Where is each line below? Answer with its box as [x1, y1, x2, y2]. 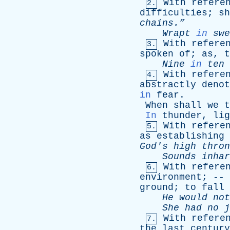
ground [140, 182, 174, 193]
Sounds [162, 151, 196, 162]
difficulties [140, 8, 207, 18]
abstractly [140, 80, 196, 90]
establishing [157, 131, 224, 141]
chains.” [140, 18, 185, 28]
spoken [140, 49, 174, 59]
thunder [162, 110, 202, 121]
